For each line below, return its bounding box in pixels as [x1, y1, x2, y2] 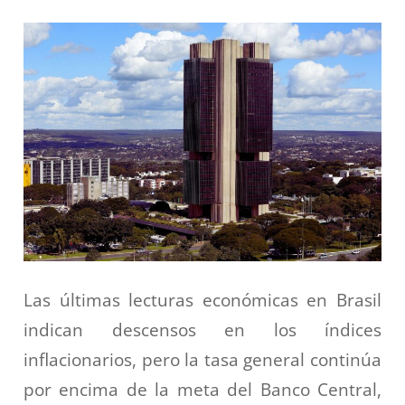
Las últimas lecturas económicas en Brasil [24, 287, 381, 311]
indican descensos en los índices [24, 317, 381, 341]
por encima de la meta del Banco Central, [24, 377, 381, 400]
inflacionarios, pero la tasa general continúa [24, 347, 381, 371]
